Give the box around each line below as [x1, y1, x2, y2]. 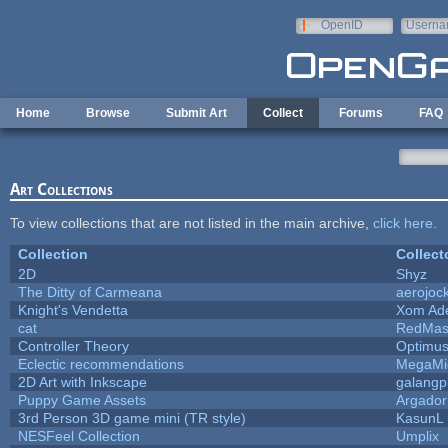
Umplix [395, 427, 439, 444]
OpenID [320, 18, 363, 32]
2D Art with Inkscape [17, 373, 147, 390]
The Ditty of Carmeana [17, 283, 162, 300]
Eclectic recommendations [17, 355, 184, 372]
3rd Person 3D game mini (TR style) [17, 409, 246, 426]
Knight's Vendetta [17, 301, 128, 318]
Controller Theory [17, 337, 129, 354]
